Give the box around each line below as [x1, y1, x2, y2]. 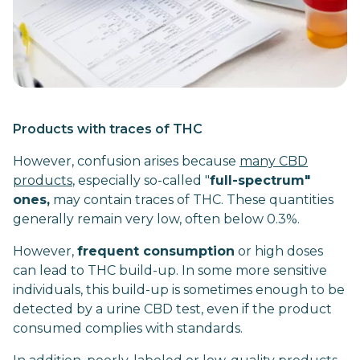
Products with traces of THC [13, 121, 202, 137]
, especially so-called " [72, 173, 210, 188]
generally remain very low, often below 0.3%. [13, 211, 300, 227]
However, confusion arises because [13, 153, 239, 169]
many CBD [239, 153, 308, 169]
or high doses [235, 243, 323, 259]
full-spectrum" [210, 173, 310, 188]
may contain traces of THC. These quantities [50, 192, 333, 207]
